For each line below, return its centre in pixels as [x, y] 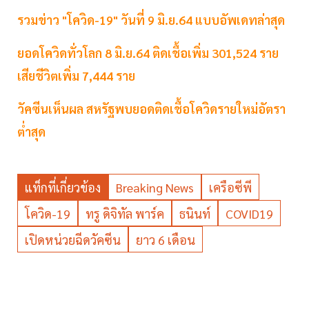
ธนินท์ [195, 214]
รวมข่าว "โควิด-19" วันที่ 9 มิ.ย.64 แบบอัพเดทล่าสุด [151, 20]
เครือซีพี [230, 188]
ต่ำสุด [31, 132]
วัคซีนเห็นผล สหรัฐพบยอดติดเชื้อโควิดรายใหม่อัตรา [151, 109]
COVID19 [249, 214]
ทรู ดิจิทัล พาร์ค [125, 214]
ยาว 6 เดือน [166, 240]
